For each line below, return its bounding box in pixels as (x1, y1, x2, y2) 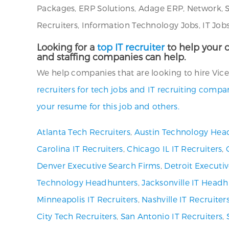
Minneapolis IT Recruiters (37, 194, 138, 204)
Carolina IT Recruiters (37, 144, 123, 153)
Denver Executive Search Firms (37, 161, 161, 170)
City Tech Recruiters (37, 211, 117, 221)
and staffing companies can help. (37, 51, 186, 62)
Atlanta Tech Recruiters (37, 127, 130, 136)
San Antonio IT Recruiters (120, 211, 223, 221)
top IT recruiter (97, 41, 165, 52)
